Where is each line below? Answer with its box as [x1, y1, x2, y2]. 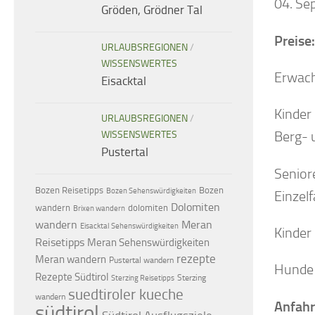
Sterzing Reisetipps [111, 274, 174, 283]
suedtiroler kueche [68, 285, 184, 304]
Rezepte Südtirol [35, 271, 108, 284]
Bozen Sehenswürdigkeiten [106, 186, 196, 196]
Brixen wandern [73, 204, 125, 214]
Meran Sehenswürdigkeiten [87, 236, 210, 250]
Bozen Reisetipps [35, 185, 103, 196]
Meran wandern [35, 253, 106, 266]
